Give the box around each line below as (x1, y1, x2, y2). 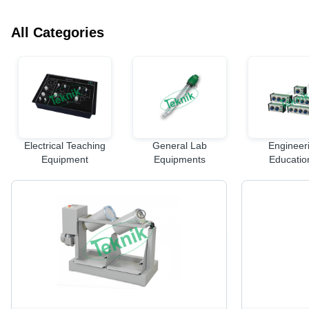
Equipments (153, 154, 206, 166)
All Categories (11, 25, 104, 41)
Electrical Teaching (24, 140, 106, 152)
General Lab (152, 140, 207, 152)
